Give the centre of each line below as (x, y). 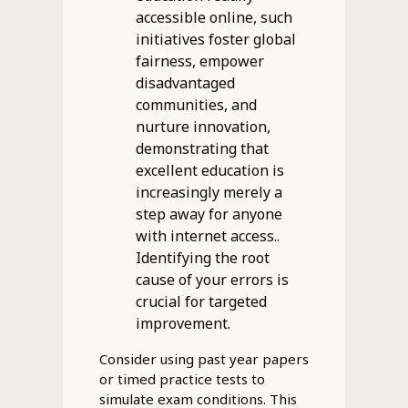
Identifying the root (202, 257)
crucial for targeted (201, 301)
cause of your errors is (212, 279)
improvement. (183, 323)
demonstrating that (202, 148)
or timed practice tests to (182, 378)
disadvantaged (185, 82)
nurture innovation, (203, 126)
